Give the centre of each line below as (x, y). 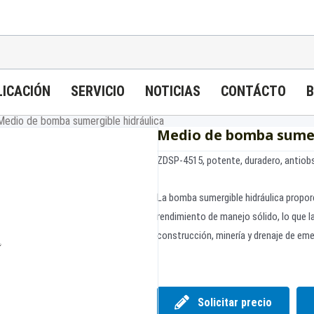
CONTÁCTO (253, 91)
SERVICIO (98, 91)
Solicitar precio (235, 302)
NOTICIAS (173, 91)
